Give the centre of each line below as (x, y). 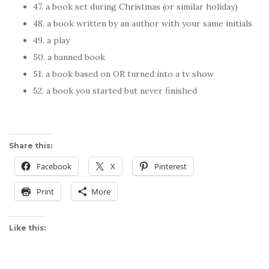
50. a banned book (69, 57)
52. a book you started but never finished (115, 91)
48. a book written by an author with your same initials (143, 23)
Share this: (31, 146)
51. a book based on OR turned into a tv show (123, 74)
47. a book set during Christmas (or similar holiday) (135, 7)
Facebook (54, 166)
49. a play (51, 40)
